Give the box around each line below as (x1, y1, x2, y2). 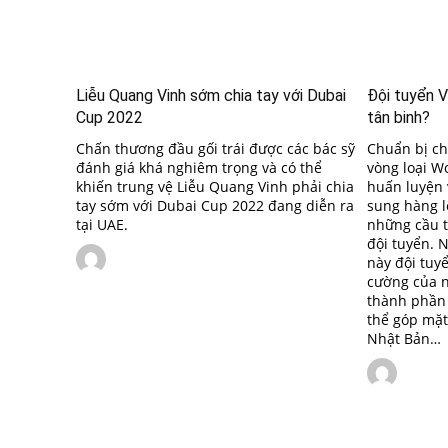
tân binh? (367, 107, 430, 127)
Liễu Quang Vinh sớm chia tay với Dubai (76, 85, 346, 105)
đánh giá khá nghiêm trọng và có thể (76, 157, 322, 177)
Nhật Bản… (367, 328, 441, 348)
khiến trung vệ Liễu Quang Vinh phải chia (76, 176, 354, 196)
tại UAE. (76, 214, 128, 234)
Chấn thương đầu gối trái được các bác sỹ (76, 138, 355, 158)
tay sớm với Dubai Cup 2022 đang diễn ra (76, 195, 354, 215)
